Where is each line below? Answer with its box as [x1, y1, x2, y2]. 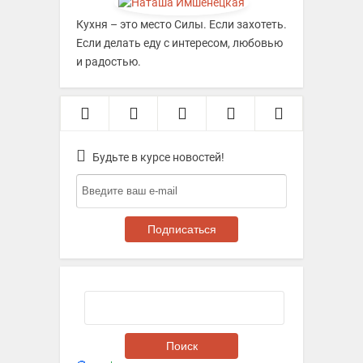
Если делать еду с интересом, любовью [76, 36, 283, 49]
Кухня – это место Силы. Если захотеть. [76, 17, 287, 31]
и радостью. [76, 54, 141, 68]
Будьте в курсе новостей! [92, 150, 224, 164]
